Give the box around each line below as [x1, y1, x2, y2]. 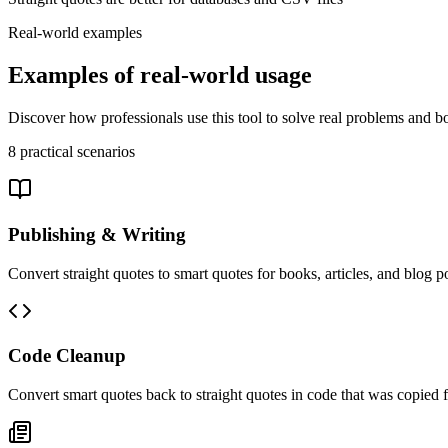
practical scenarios [16, 143, 135, 161]
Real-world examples [8, 24, 142, 42]
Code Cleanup [8, 345, 126, 367]
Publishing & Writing [8, 223, 186, 245]
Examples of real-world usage [8, 62, 312, 89]
